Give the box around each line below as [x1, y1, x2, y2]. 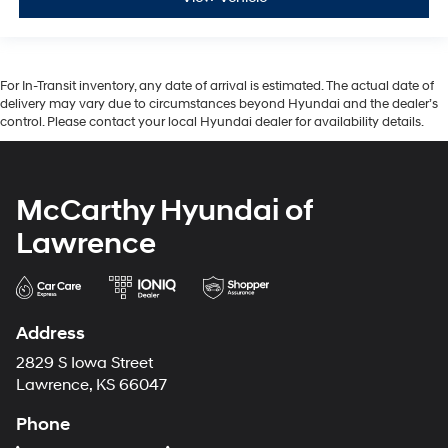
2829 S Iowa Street [16, 353, 153, 373]
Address [16, 321, 85, 345]
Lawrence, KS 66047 [16, 375, 167, 395]
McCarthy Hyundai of [16, 191, 313, 229]
